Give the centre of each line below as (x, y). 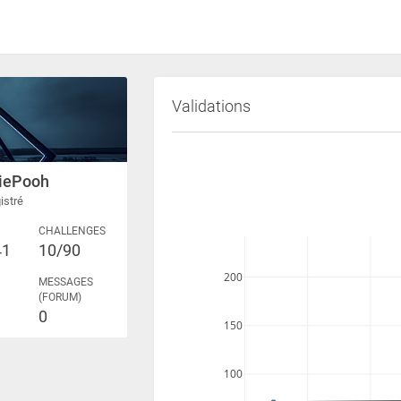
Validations (211, 106)
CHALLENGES (73, 231)
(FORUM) (60, 298)
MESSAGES (66, 282)
